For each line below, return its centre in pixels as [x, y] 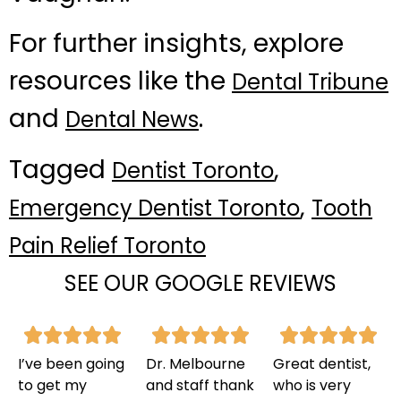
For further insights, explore [176, 44]
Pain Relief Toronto [107, 245]
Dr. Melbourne [195, 363]
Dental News [132, 120]
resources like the [120, 81]
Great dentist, [322, 363]
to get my [52, 385]
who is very [312, 385]
